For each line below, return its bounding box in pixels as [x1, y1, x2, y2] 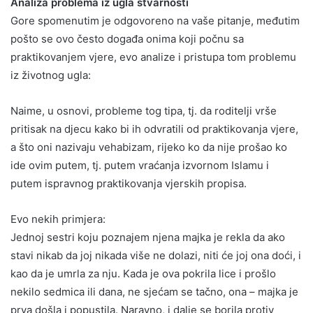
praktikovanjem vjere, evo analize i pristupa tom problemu [10, 50, 296, 64]
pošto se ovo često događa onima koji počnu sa [10, 31, 244, 45]
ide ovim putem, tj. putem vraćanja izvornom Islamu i [10, 158, 269, 172]
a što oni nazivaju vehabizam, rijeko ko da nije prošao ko [10, 140, 287, 154]
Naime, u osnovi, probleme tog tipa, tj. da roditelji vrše [10, 103, 277, 117]
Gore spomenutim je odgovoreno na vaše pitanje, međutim [10, 13, 300, 27]
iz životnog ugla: [10, 68, 91, 82]
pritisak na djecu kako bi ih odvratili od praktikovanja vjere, [10, 122, 298, 136]
